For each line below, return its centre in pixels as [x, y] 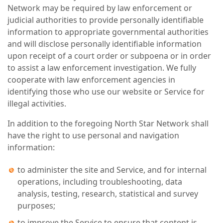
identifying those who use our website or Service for [106, 92]
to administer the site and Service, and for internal [112, 170]
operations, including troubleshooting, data [100, 182]
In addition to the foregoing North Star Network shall [108, 123]
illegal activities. [37, 104]
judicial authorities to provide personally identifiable [106, 20]
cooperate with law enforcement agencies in [91, 80]
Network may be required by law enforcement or [100, 8]
